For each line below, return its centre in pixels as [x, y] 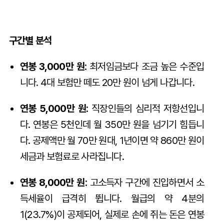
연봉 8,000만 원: [53, 183]
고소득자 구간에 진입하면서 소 [145, 183]
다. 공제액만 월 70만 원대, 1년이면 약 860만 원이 [112, 141]
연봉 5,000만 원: [54, 109]
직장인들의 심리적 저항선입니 [146, 109]
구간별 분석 [30, 41]
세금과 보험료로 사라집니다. [72, 157]
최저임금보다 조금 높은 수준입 [145, 67]
